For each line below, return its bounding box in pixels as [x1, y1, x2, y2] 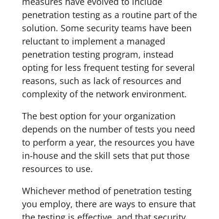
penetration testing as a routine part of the [22, 9, 197, 21]
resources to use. [22, 163, 93, 175]
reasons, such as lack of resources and [22, 75, 181, 87]
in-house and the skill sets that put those [22, 150, 190, 161]
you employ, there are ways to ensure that [22, 198, 196, 210]
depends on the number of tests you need [22, 123, 195, 135]
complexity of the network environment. [22, 88, 187, 100]
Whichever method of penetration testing [22, 185, 192, 197]
